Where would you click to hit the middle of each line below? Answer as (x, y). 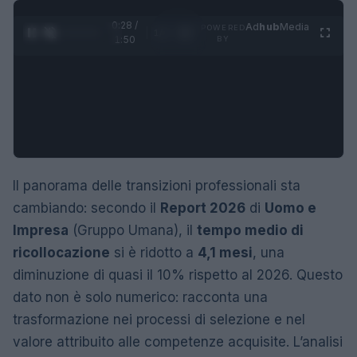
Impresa (41, 230)
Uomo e (290, 208)
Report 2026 (203, 208)
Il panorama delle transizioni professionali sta (157, 186)
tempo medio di (250, 230)
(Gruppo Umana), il (133, 230)
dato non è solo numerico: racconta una (140, 297)
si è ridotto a (154, 253)
